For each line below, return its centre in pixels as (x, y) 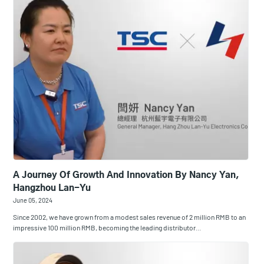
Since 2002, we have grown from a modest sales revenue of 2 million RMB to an (130, 217)
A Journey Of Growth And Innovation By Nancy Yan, (126, 176)
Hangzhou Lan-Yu (52, 189)
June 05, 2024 (33, 200)
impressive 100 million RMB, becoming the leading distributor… (108, 228)
